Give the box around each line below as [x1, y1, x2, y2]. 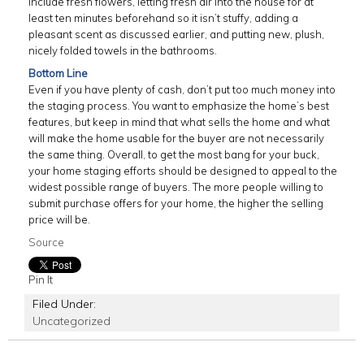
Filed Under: [32, 297, 96, 311]
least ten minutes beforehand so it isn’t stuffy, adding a [28, 11, 298, 24]
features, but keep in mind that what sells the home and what [28, 115, 330, 128]
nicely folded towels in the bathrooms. [28, 44, 217, 57]
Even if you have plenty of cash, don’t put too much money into [28, 83, 336, 96]
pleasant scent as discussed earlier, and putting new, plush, [28, 28, 324, 41]
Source [28, 236, 64, 249]
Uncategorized [32, 314, 110, 328]
